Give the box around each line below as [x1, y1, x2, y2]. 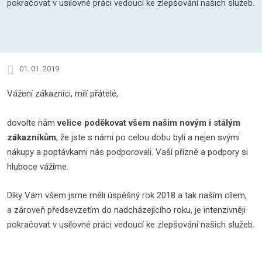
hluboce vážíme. [7, 161, 68, 172]
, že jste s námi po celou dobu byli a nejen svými [56, 132, 240, 143]
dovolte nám [7, 118, 57, 128]
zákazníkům [7, 132, 56, 143]
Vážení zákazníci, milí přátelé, [7, 88, 118, 99]
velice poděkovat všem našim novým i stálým [57, 118, 240, 128]
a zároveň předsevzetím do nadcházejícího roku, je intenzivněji [7, 205, 246, 215]
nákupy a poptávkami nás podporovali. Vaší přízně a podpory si [7, 147, 248, 157]
